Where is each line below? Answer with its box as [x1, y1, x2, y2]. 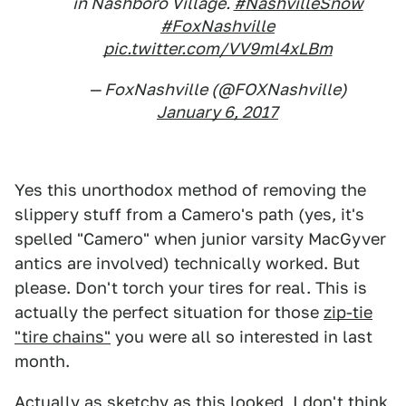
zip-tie [324, 303, 372, 322]
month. [14, 352, 70, 371]
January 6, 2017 [157, 102, 278, 121]
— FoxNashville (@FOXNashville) [88, 80, 347, 99]
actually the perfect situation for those [14, 303, 324, 322]
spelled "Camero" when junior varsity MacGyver [14, 229, 386, 248]
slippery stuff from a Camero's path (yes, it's [14, 205, 364, 224]
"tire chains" [14, 327, 111, 346]
